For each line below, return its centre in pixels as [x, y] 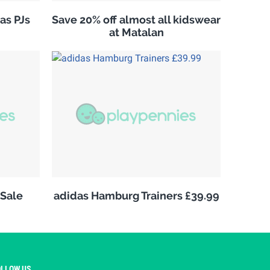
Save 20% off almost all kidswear [136, 19]
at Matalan [136, 32]
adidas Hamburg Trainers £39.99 [136, 195]
